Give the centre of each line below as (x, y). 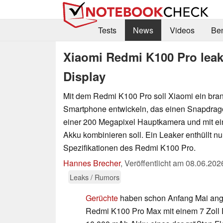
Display (84, 76)
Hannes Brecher (92, 163)
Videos (182, 30)
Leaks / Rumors (95, 177)
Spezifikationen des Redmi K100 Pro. (129, 147)
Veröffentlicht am (155, 163)
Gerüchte (102, 198)
